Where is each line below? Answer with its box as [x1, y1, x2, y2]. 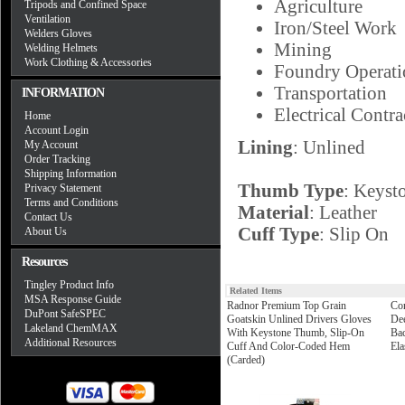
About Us [24, 225, 67, 238]
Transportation [274, 82, 387, 103]
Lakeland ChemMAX [24, 322, 118, 334]
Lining [238, 137, 293, 157]
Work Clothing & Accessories [24, 56, 152, 69]
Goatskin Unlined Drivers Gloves [227, 313, 372, 325]
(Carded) [227, 353, 265, 366]
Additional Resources [24, 336, 117, 349]
